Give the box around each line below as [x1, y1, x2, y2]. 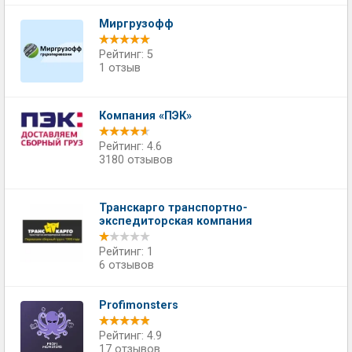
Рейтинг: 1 [99, 245, 153, 258]
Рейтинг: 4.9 [99, 329, 162, 343]
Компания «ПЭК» [99, 109, 192, 123]
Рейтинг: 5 [99, 48, 153, 61]
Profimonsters [99, 299, 178, 312]
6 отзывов [99, 258, 154, 272]
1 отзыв [99, 61, 141, 75]
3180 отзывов [99, 153, 173, 167]
